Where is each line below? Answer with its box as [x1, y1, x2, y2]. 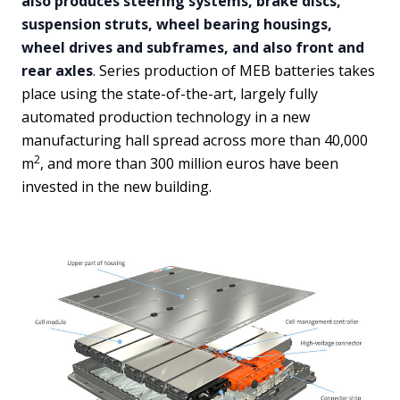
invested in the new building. [21, 177, 212, 197]
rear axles [21, 61, 93, 81]
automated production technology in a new [21, 107, 310, 128]
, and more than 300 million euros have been [40, 154, 338, 174]
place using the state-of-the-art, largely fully [21, 84, 318, 104]
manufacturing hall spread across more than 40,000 [21, 130, 368, 151]
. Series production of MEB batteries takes [93, 61, 375, 81]
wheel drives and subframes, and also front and [21, 37, 364, 58]
